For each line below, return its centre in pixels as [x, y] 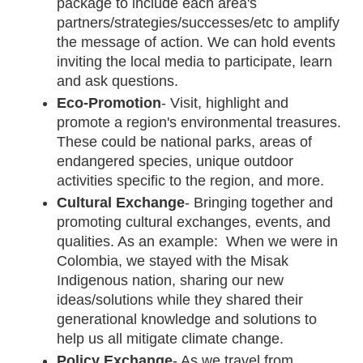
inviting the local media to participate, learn [195, 61]
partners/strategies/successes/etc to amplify [199, 22]
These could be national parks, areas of [185, 141]
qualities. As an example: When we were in [198, 241]
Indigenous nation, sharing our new [171, 280]
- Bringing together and [259, 202]
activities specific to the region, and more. [193, 180]
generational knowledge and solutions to [187, 319]
